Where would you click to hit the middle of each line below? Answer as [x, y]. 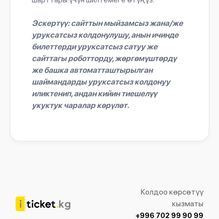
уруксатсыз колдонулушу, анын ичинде [105, 35]
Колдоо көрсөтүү [172, 192]
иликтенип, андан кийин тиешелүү [94, 94]
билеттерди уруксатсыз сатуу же [95, 47]
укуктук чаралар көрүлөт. [80, 105]
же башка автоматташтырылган [92, 70]
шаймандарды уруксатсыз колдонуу [101, 82]
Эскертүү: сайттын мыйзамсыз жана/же [107, 23]
